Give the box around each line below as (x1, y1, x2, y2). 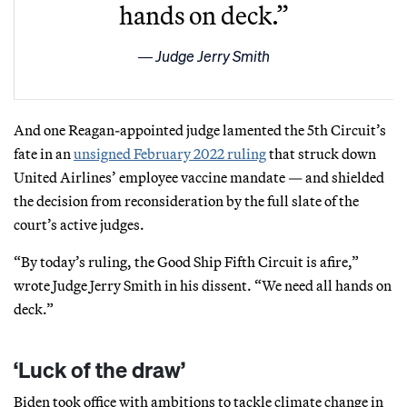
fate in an (14, 144, 74, 163)
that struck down (266, 144, 376, 163)
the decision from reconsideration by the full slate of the (14, 191, 359, 210)
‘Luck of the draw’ (14, 354, 185, 384)
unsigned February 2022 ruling (74, 144, 266, 163)
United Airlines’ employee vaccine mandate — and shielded (14, 167, 384, 186)
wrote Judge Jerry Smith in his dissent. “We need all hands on (14, 275, 392, 294)
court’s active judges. (14, 214, 144, 233)
